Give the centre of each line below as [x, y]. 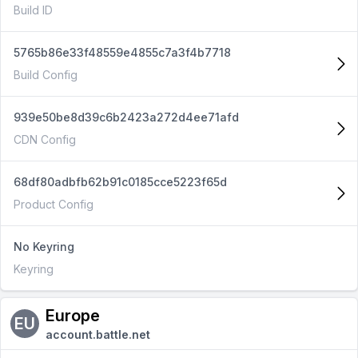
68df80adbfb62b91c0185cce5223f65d [120, 182]
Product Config [54, 204]
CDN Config [45, 139]
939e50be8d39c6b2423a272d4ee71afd [126, 117]
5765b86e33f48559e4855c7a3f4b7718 [122, 52]
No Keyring [44, 247]
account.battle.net [98, 334]
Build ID [33, 10]
